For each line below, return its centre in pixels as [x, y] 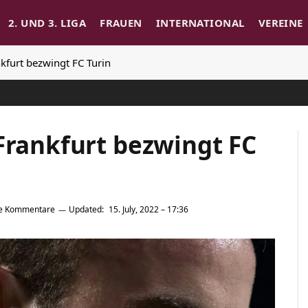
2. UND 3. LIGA [47, 23]
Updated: [86, 210]
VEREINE [280, 23]
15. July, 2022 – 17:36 [148, 210]
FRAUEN [121, 23]
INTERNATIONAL [200, 23]
